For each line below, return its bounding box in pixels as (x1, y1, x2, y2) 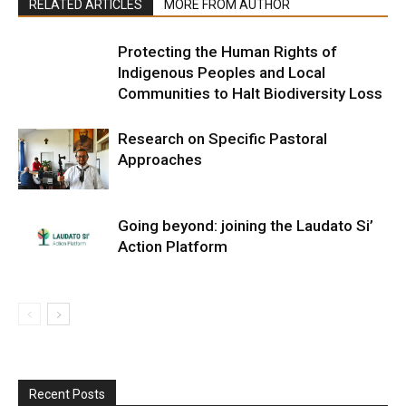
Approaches (118, 150, 202, 169)
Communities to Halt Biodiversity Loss (118, 84, 382, 102)
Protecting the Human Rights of (118, 43, 337, 61)
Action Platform (118, 237, 227, 256)
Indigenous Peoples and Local (118, 63, 325, 82)
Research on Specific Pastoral (118, 130, 327, 148)
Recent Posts (29, 387, 105, 402)
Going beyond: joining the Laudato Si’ (118, 217, 373, 235)
